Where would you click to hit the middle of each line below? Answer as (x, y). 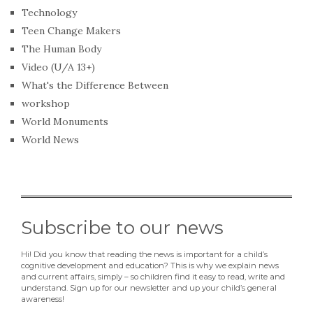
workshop (46, 103)
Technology (49, 12)
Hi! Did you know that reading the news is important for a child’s (144, 254)
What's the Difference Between (95, 85)
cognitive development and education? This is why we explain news (150, 265)
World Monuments (65, 121)
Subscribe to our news (122, 227)
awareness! (43, 299)
